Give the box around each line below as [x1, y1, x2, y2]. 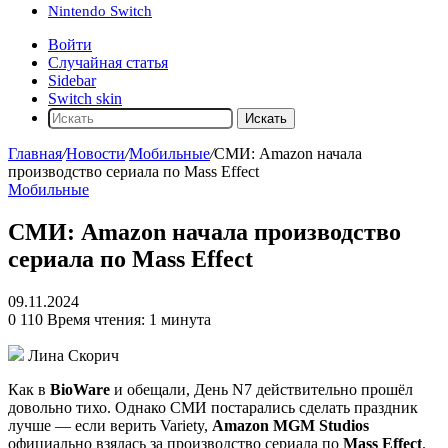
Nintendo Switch [48, 3, 152, 19]
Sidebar [48, 72, 96, 89]
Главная [8, 145, 62, 162]
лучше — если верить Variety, [8, 416, 212, 434]
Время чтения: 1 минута [47, 310, 211, 328]
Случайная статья [48, 54, 168, 71]
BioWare [50, 380, 110, 398]
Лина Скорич [28, 346, 119, 364]
